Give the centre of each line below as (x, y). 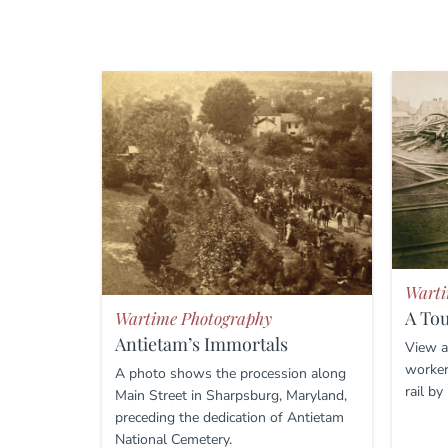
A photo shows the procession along (230, 373)
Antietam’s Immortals (201, 343)
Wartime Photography (193, 317)
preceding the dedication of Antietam (229, 417)
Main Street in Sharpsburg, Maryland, (231, 395)
